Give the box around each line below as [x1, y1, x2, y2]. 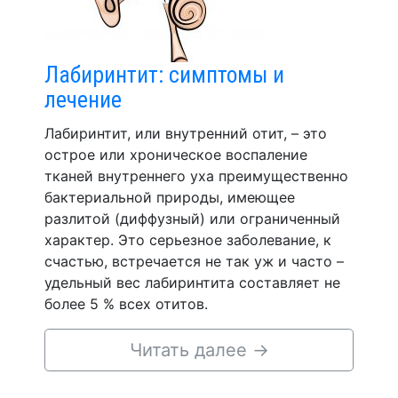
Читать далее [129, 338, 252, 361]
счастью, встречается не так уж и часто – [44, 251, 344, 270]
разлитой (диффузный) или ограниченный [44, 209, 340, 227]
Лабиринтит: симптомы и [44, 60, 284, 88]
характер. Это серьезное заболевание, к [44, 230, 331, 249]
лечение [44, 85, 122, 113]
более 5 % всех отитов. [44, 294, 208, 313]
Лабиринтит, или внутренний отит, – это [44, 123, 327, 142]
